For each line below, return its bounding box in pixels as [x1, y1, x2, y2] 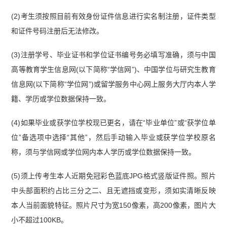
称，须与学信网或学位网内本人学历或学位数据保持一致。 [11, 147, 196, 156]
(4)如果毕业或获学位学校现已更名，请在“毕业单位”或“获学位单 [11, 118, 216, 127]
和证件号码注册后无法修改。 [11, 27, 104, 35]
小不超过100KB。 [11, 215, 68, 224]
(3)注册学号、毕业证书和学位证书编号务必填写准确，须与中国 [11, 50, 216, 59]
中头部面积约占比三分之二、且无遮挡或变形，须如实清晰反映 [11, 186, 216, 195]
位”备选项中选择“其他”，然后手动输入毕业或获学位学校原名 [11, 133, 216, 141]
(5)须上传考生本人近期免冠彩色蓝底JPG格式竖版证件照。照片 [11, 171, 216, 180]
